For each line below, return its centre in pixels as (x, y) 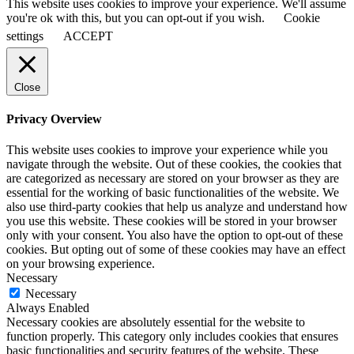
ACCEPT (88, 36)
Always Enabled (48, 308)
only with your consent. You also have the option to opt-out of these (175, 235)
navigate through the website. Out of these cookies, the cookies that (174, 164)
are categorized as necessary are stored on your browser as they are (173, 179)
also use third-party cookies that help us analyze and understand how (177, 207)
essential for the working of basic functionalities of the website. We (173, 193)
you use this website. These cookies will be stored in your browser (171, 221)
